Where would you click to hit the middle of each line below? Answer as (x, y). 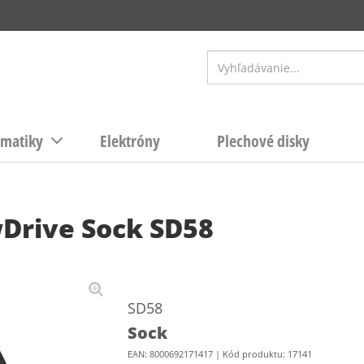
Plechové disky (263, 141)
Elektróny (130, 141)
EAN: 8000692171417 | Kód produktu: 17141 (219, 354)
